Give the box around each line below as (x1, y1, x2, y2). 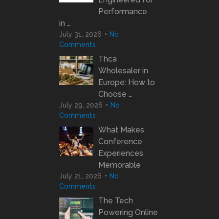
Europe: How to (98, 77, 155, 87)
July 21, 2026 (59, 172, 102, 180)
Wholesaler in (98, 66, 148, 75)
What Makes (98, 125, 144, 134)
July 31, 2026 (59, 30, 102, 38)
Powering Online (98, 207, 158, 217)
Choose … (98, 89, 132, 99)
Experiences (98, 148, 143, 158)
